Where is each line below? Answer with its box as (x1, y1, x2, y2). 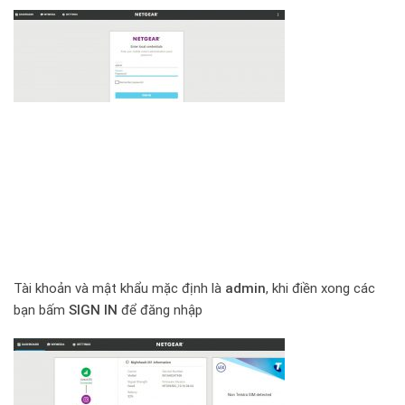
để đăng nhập (118, 301, 202, 318)
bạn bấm (14, 301, 69, 318)
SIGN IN (69, 301, 118, 318)
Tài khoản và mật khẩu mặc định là (14, 279, 225, 297)
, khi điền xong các (266, 279, 375, 297)
